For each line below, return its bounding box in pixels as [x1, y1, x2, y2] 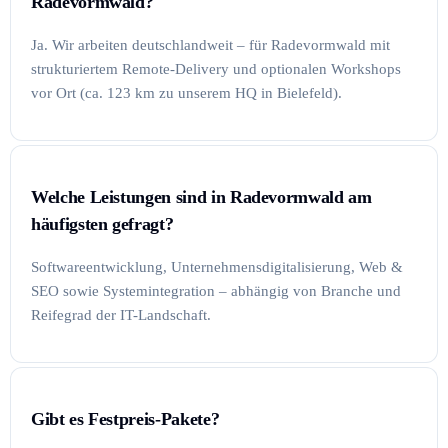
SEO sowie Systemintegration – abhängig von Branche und [31, 283, 401, 300]
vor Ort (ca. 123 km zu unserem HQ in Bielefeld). [31, 85, 342, 102]
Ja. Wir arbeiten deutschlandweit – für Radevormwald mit [31, 37, 390, 54]
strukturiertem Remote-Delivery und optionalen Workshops [31, 61, 401, 78]
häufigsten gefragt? [31, 213, 174, 234]
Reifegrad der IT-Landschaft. [31, 307, 211, 324]
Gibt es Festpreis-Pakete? [31, 408, 220, 429]
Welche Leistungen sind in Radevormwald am [31, 186, 372, 207]
